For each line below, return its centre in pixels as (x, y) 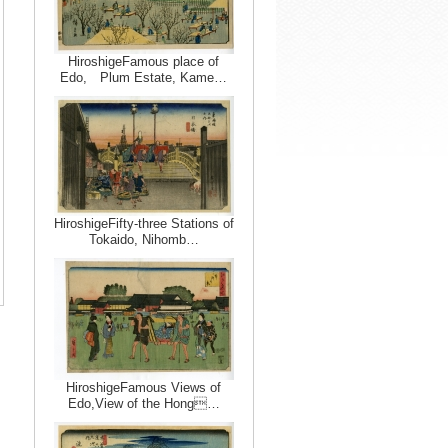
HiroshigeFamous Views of (143, 387)
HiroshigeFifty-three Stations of (143, 223)
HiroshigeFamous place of (143, 61)
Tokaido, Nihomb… (143, 239)
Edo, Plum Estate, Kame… (143, 77)
